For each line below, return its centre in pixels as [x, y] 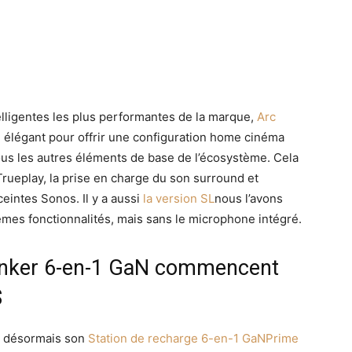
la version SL [179, 198]
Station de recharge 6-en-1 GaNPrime [193, 338]
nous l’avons [249, 198]
